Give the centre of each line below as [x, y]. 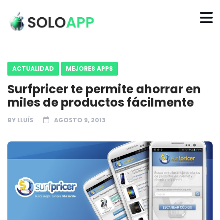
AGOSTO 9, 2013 [80, 120]
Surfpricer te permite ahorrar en [104, 89]
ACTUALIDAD [33, 68]
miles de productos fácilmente [101, 102]
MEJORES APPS [89, 68]
